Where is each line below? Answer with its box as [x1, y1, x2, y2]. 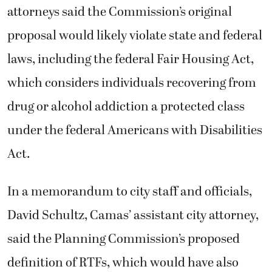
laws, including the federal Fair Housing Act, [7, 50, 254, 70]
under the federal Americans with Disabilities [7, 121, 262, 141]
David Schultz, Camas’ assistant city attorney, [7, 205, 259, 225]
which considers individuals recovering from [7, 73, 256, 93]
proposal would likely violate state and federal [7, 26, 262, 46]
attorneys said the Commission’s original [7, 2, 232, 22]
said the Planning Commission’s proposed [7, 229, 240, 249]
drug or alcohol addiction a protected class [7, 97, 245, 117]
